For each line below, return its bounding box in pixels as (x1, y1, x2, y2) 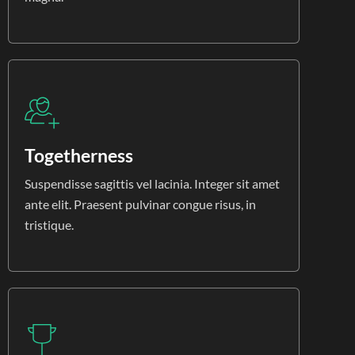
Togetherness (25, 144, 133, 167)
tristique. (25, 217, 74, 233)
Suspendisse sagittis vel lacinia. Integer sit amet (25, 176, 280, 192)
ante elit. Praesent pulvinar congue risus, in (25, 197, 256, 212)
